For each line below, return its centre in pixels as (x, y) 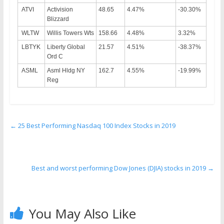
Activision (60, 9)
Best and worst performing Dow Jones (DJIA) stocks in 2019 (120, 168)
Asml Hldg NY (66, 70)
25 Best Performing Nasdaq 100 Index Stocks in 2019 (96, 125)
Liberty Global (66, 47)
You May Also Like (82, 213)
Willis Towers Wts (70, 33)
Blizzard (58, 19)
